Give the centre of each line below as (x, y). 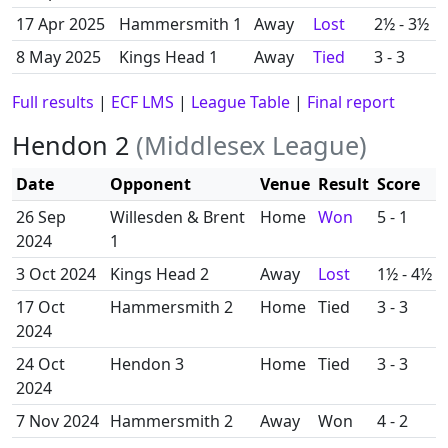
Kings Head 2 (159, 274)
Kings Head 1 (168, 57)
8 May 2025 (58, 57)
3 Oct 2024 (56, 274)
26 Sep (41, 217)
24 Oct (40, 364)
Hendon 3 (147, 364)
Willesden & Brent (177, 217)
